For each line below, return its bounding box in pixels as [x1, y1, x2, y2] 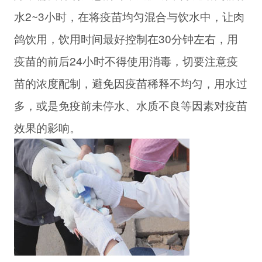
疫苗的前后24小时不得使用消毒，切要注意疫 [13, 53, 238, 69]
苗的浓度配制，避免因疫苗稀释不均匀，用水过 [13, 75, 247, 91]
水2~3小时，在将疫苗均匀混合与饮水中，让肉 [13, 8, 244, 25]
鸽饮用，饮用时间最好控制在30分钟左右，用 [13, 30, 238, 47]
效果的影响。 [13, 119, 81, 136]
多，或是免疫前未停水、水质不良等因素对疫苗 [13, 97, 247, 113]
